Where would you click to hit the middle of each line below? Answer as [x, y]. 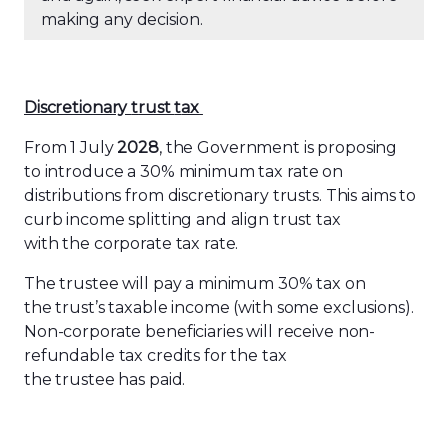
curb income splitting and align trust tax [182, 219]
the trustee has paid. [105, 379]
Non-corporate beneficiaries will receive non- [200, 331]
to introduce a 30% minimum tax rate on [184, 171]
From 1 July [71, 147]
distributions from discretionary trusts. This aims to [220, 195]
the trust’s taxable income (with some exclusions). [219, 307]
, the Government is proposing [278, 147]
